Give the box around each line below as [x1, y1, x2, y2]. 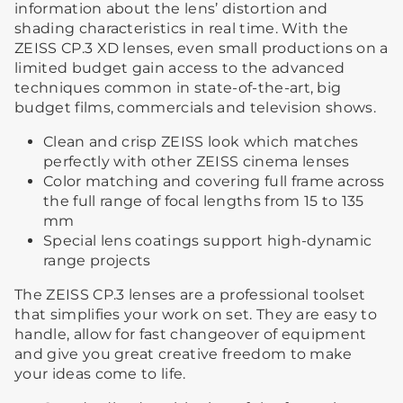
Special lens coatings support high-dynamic [43, 231, 372, 249]
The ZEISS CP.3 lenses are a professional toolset [14, 285, 366, 303]
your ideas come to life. [14, 364, 186, 382]
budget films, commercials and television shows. [14, 98, 377, 116]
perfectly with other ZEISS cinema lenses [43, 152, 350, 170]
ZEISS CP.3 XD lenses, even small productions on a [14, 39, 389, 57]
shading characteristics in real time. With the [14, 19, 349, 37]
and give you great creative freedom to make [14, 345, 353, 363]
